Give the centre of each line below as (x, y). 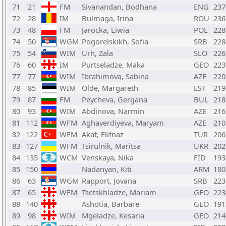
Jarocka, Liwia (105, 30)
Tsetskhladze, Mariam (119, 192)
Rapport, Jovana (109, 181)
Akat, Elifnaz (103, 134)
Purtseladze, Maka (113, 65)
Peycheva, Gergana (115, 99)
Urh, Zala (97, 53)
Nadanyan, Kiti (107, 169)
